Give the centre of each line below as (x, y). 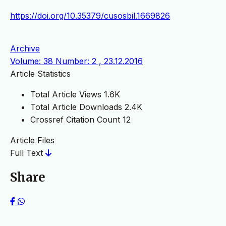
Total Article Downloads (76, 107)
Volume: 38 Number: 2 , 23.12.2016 (76, 61)
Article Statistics (40, 73)
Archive (25, 48)
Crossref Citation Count (75, 119)
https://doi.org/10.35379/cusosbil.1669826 (90, 15)
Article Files (32, 140)
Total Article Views (66, 94)
